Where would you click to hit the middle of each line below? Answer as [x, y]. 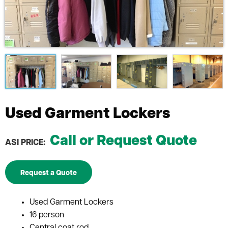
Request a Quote [49, 173]
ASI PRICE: [25, 143]
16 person [47, 215]
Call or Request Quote [123, 141]
